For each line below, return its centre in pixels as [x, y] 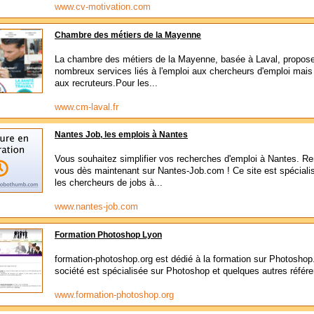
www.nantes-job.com [96, 206]
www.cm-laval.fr [87, 107]
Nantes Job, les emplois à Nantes [121, 135]
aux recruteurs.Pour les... [106, 83]
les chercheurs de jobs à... [109, 183]
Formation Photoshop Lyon [108, 235]
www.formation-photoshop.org [114, 295]
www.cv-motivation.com [103, 7]
